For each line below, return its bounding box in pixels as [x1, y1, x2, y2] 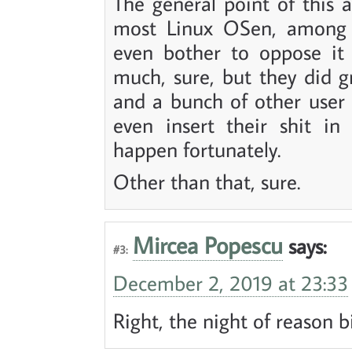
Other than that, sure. [113, 167, 300, 195]
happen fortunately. [113, 134, 280, 163]
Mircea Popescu [133, 229, 283, 260]
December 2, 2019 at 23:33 [113, 268, 348, 296]
